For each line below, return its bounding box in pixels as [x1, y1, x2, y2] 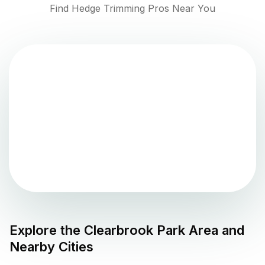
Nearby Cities [9, 239, 93, 255]
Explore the [9, 222, 84, 238]
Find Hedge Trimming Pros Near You [50, 2, 215, 15]
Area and [185, 222, 244, 238]
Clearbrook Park [84, 222, 185, 238]
